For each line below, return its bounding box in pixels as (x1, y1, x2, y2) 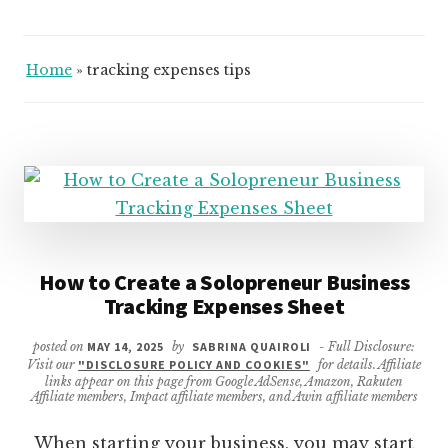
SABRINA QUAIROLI (192, 338, 312, 354)
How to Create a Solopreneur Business (38, 267, 411, 296)
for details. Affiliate (314, 356, 421, 372)
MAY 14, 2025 (86, 338, 165, 354)
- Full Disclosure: (316, 338, 416, 354)
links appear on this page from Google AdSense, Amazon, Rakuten (45, 373, 403, 389)
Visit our (27, 356, 79, 372)
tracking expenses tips (87, 60, 252, 79)
